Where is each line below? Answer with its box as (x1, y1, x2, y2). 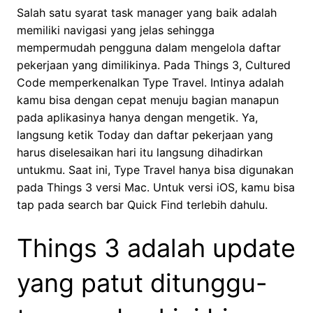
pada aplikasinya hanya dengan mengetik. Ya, (17, 110, 258, 125)
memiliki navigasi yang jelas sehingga (17, 23, 214, 38)
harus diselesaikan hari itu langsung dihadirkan (17, 145, 263, 160)
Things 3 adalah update (17, 233, 296, 264)
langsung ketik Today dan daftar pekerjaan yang (17, 128, 273, 143)
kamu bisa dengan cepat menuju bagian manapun (17, 93, 279, 108)
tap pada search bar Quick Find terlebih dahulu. (17, 198, 268, 212)
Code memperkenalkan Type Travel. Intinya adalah (17, 75, 284, 90)
